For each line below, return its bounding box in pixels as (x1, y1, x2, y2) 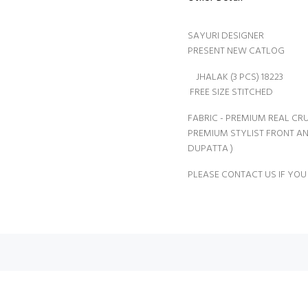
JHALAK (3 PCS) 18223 (188, 69, 283, 85)
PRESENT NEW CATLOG (188, 43, 287, 59)
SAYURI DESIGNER (188, 28, 264, 44)
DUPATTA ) (188, 141, 233, 157)
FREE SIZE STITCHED (188, 85, 273, 100)
